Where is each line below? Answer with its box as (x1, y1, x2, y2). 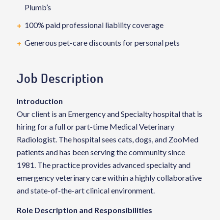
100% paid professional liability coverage (24, 20, 164, 29)
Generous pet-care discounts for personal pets (24, 38, 180, 47)
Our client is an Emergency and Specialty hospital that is (16, 109, 202, 118)
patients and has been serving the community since (16, 147, 185, 157)
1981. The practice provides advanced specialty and (16, 160, 191, 169)
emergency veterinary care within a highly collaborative (16, 173, 202, 182)
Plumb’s (24, 2, 51, 12)
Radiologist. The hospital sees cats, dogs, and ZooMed (16, 135, 198, 144)
